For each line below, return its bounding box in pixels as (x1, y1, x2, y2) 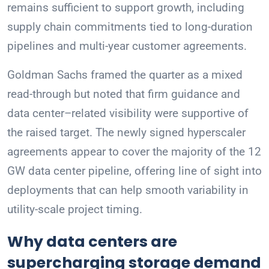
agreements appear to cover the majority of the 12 (7, 145, 261, 159)
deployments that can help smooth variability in (7, 183, 249, 198)
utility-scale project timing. (7, 202, 142, 217)
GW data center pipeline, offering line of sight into (7, 164, 262, 178)
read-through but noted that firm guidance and (7, 87, 240, 101)
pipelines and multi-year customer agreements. (7, 39, 247, 53)
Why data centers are (7, 231, 177, 253)
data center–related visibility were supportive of (7, 106, 249, 121)
